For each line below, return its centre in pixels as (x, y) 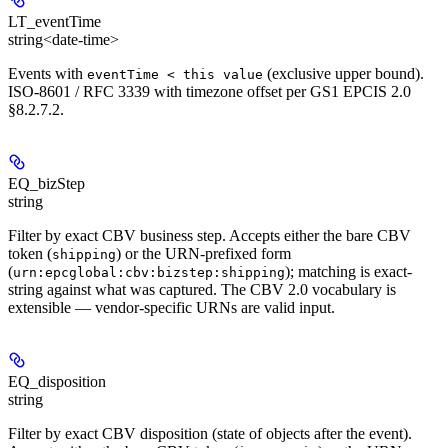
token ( (30, 254)
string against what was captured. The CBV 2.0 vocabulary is (202, 290)
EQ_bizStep (46, 184)
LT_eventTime (54, 22)
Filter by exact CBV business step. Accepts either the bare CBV (209, 236)
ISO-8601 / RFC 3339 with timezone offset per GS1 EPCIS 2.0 (209, 92)
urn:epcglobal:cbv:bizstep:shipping (149, 273)
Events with (47, 74)
